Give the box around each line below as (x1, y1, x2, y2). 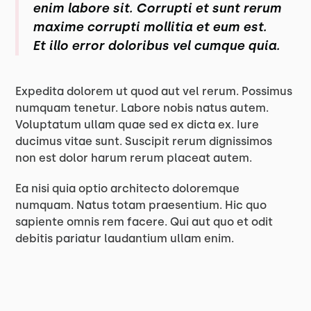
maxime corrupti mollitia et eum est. (33, 19, 267, 35)
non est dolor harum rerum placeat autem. (15, 151, 253, 165)
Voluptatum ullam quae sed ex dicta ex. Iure (15, 118, 260, 131)
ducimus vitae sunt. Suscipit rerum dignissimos (15, 135, 273, 148)
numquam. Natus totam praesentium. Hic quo (15, 199, 267, 212)
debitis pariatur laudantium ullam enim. (15, 232, 235, 245)
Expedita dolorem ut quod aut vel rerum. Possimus (15, 85, 293, 98)
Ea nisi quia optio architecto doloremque (15, 182, 240, 195)
